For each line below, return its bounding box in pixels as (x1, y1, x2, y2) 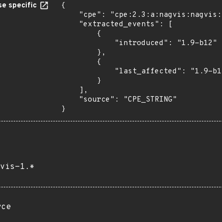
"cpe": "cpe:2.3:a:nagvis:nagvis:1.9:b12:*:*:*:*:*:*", (61, 10, 79, 20)
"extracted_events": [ (61, 20, 79, 29)
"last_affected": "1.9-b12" (61, 67, 114, 76)
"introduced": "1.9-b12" (61, 39, 114, 48)
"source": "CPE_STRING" (61, 95, 79, 105)
